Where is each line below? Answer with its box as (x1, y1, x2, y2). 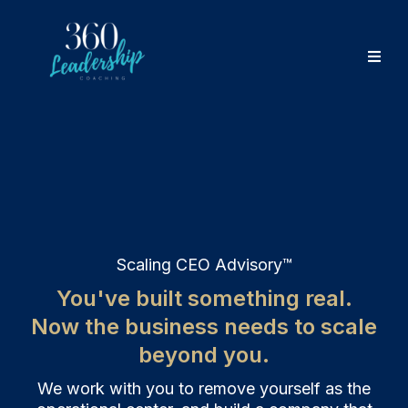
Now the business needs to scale (31, 313, 377, 341)
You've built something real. (56, 285, 352, 312)
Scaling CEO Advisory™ (116, 255, 292, 275)
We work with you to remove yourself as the (37, 379, 371, 399)
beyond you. (138, 342, 270, 369)
